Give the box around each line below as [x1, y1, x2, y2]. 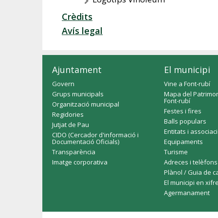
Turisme [164, 147, 188, 156]
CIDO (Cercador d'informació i [52, 130, 139, 139]
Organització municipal [52, 100, 119, 109]
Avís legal [62, 25, 103, 36]
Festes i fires [164, 107, 201, 115]
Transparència [52, 147, 95, 156]
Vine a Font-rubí [164, 79, 210, 88]
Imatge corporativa [52, 158, 108, 166]
